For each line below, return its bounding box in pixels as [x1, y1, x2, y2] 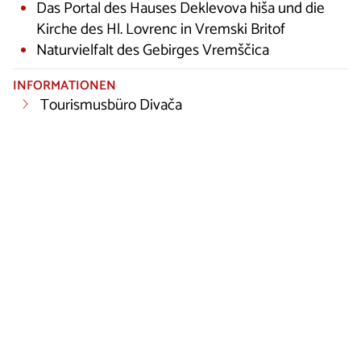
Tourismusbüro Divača [39, 92, 182, 118]
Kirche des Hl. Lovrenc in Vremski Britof [35, 16, 285, 42]
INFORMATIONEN [13, 74, 116, 97]
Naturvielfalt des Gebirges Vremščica [35, 37, 269, 63]
